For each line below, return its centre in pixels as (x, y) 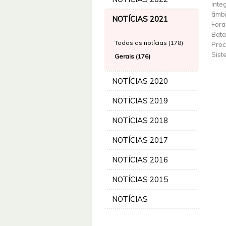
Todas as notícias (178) (149, 43)
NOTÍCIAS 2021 (140, 19)
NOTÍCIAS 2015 (140, 179)
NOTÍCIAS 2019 (140, 101)
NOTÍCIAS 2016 (140, 160)
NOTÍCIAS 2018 (140, 120)
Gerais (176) (132, 56)
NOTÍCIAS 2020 (140, 81)
